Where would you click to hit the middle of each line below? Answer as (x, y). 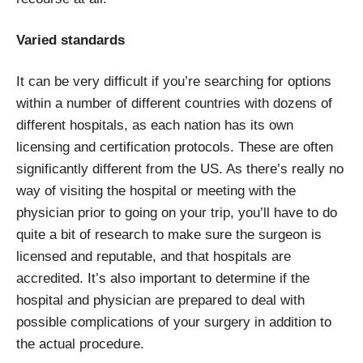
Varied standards (70, 40)
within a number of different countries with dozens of (174, 103)
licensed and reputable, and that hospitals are (154, 256)
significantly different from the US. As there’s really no (180, 169)
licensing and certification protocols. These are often (175, 147)
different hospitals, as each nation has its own (155, 125)
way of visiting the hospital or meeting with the (156, 190)
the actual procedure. (80, 344)
